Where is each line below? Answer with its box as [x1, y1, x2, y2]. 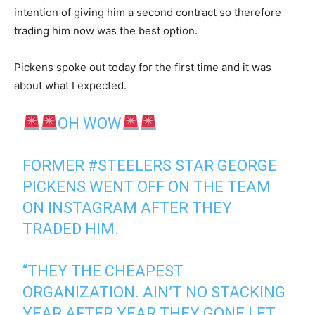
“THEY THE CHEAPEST [22, 262, 184, 280]
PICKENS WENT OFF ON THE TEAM [22, 177, 271, 195]
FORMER [22, 156, 89, 174]
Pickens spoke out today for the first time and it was [14, 60, 271, 74]
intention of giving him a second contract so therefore [14, 5, 281, 19]
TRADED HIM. [22, 219, 120, 238]
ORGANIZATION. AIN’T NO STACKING [22, 283, 286, 301]
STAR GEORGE [172, 156, 278, 174]
